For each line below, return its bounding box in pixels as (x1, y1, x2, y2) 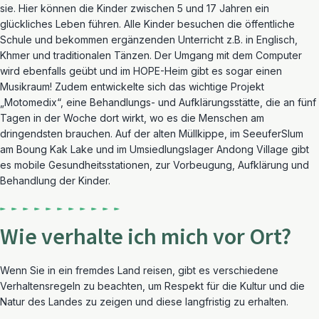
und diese (132, 296, 185, 308)
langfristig (185, 296, 231, 308)
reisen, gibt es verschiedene (140, 264, 278, 276)
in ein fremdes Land (48, 264, 140, 276)
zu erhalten (231, 296, 286, 308)
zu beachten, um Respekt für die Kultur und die (80, 280, 305, 292)
